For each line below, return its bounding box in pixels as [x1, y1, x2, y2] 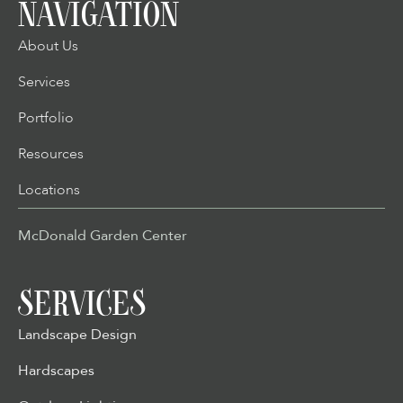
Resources [18, 144, 84, 165]
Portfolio [18, 108, 74, 129]
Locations [18, 180, 80, 201]
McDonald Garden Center [18, 226, 187, 246]
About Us [18, 36, 78, 57]
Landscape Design [18, 325, 137, 345]
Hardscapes [18, 361, 94, 381]
